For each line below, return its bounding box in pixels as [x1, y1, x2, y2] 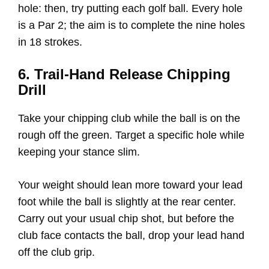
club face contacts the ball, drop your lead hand [18, 229, 244, 241]
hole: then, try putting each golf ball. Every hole [18, 2, 243, 14]
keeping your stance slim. [18, 145, 143, 158]
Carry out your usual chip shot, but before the [18, 212, 234, 225]
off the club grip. [18, 246, 95, 258]
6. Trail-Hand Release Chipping [18, 65, 231, 82]
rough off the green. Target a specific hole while [18, 128, 244, 141]
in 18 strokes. [18, 35, 82, 48]
